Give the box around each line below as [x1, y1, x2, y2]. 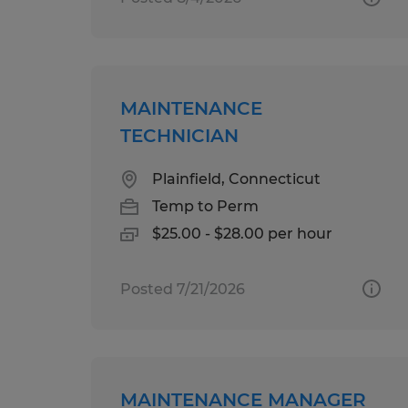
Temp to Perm [152, 197, 259, 215]
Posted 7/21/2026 [120, 280, 245, 298]
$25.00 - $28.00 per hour [152, 224, 332, 242]
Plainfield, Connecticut [152, 169, 321, 188]
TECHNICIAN [120, 124, 239, 147]
